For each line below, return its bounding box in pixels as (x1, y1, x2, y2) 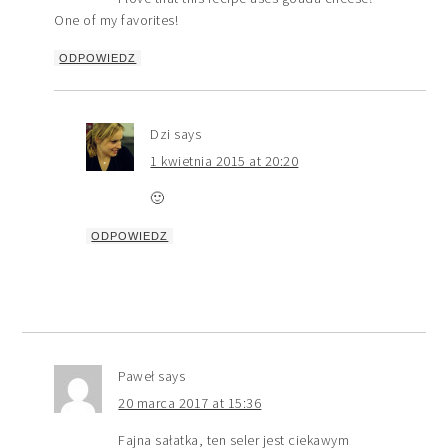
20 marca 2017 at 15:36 (118, 393, 262, 412)
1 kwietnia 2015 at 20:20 (150, 151, 299, 170)
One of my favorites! (54, 10, 179, 29)
